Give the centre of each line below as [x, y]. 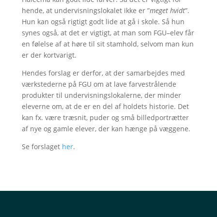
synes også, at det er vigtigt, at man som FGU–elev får [108, 33]
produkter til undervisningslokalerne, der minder [101, 95]
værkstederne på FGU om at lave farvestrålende [99, 84]
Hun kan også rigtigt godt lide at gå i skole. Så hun [103, 22]
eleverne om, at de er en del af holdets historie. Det [105, 106]
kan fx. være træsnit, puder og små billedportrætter [105, 117]
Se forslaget [42, 147]
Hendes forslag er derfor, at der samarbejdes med [103, 73]
